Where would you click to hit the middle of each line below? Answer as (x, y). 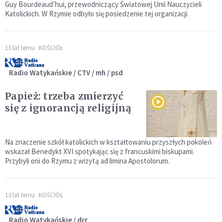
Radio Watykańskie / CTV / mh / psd (66, 73)
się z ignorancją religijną (68, 108)
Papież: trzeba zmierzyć (64, 96)
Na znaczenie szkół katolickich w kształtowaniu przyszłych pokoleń (108, 142)
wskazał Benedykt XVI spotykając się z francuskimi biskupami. (100, 152)
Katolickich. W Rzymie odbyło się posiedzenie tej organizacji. (97, 14)
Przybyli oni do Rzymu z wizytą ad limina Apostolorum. (87, 161)
